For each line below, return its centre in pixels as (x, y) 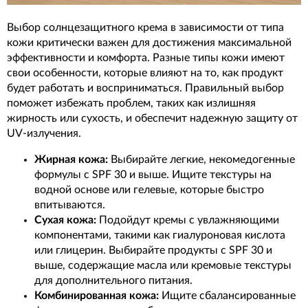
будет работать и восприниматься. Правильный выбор (145, 88)
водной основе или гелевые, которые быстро (149, 189)
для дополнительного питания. (113, 280)
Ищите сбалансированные (227, 295)
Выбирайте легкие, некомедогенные (201, 159)
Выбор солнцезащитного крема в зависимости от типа (145, 27)
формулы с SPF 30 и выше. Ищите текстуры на (153, 174)
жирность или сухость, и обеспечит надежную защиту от (152, 118)
